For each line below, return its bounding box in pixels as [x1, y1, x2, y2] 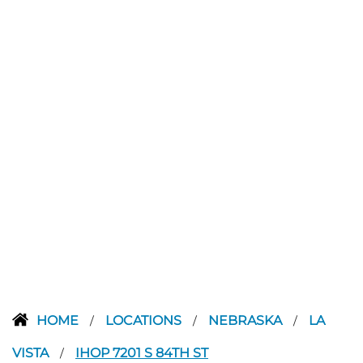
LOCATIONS [105, 312, 185, 328]
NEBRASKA [208, 312, 285, 328]
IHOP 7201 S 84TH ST [75, 344, 208, 361]
